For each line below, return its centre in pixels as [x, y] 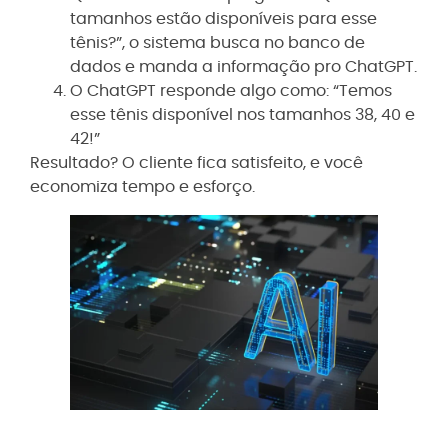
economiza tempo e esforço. [142, 186]
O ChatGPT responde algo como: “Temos [231, 90]
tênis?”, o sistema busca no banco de [217, 42]
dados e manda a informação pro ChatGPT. [243, 66]
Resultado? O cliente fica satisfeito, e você [196, 162]
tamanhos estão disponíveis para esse [223, 18]
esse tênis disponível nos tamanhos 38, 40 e [242, 114]
